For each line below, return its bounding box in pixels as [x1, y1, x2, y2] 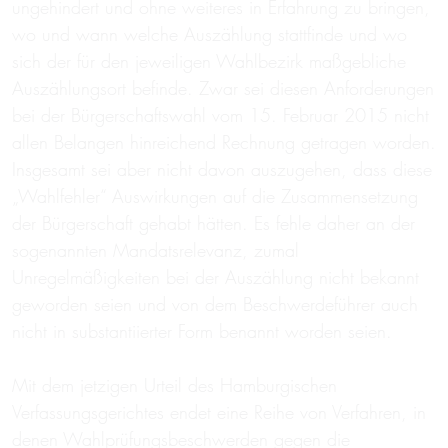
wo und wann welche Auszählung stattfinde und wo [12, 23, 407, 46]
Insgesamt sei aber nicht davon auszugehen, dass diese [12, 158, 432, 181]
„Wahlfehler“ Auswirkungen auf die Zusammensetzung [12, 185, 418, 208]
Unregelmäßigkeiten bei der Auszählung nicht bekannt [12, 266, 419, 289]
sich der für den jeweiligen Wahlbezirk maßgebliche [12, 50, 406, 73]
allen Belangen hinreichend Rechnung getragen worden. [12, 131, 436, 154]
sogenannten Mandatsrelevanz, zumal [12, 239, 299, 262]
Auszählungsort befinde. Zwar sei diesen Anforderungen [12, 77, 434, 100]
